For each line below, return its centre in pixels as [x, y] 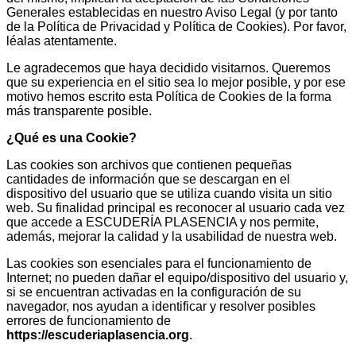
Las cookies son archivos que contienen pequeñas [149, 165]
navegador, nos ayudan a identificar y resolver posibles [161, 306]
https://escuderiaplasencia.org [98, 335]
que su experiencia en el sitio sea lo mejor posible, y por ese [176, 82]
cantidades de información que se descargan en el [148, 179]
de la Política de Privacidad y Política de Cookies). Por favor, [176, 27]
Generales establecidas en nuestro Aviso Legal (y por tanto [172, 12]
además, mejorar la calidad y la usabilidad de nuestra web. [172, 236]
